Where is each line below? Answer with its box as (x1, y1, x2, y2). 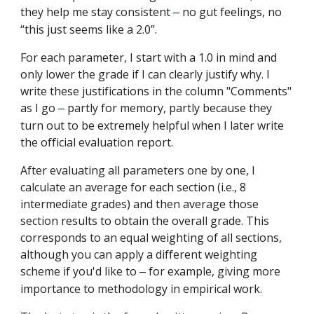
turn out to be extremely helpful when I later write (20, 118, 285, 133)
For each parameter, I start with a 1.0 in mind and (20, 50, 278, 65)
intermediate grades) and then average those (20, 196, 259, 212)
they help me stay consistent (20, 4, 174, 20)
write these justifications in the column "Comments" (20, 83, 292, 99)
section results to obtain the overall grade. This (20, 213, 270, 228)
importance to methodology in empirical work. (20, 281, 263, 296)
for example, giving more (149, 264, 281, 279)
